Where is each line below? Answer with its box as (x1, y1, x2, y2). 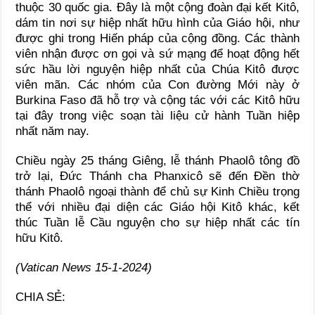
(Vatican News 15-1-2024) (15, 260, 153, 274)
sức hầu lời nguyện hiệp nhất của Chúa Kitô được (15, 62, 300, 76)
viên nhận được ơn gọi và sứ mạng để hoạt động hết (15, 46, 300, 60)
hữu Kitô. (15, 231, 64, 245)
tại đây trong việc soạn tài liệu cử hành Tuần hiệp (15, 108, 300, 122)
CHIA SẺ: (15, 290, 66, 304)
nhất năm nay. (15, 124, 90, 138)
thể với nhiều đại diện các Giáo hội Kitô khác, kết (15, 200, 300, 214)
